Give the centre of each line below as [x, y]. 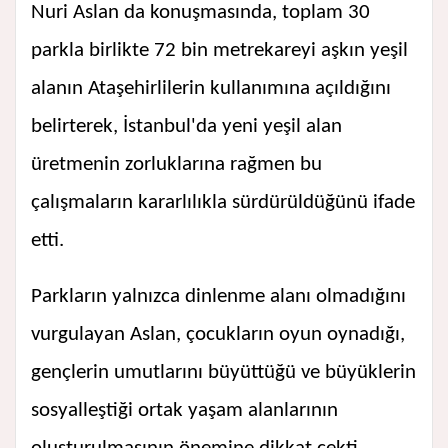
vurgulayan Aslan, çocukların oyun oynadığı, [218, 335]
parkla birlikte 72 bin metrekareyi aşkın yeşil [219, 51]
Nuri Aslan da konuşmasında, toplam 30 [200, 13]
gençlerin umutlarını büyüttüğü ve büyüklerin [223, 373]
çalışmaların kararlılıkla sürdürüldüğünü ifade [223, 203]
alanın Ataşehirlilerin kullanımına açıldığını [211, 89]
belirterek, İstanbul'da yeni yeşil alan [186, 127]
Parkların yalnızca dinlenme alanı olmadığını [218, 297]
